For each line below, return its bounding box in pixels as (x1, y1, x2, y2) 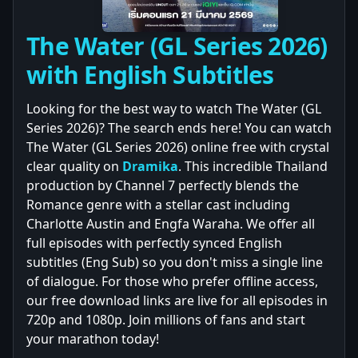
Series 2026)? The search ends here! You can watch (26, 119, 332, 137)
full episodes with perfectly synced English (26, 234, 282, 252)
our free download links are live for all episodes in (26, 292, 328, 309)
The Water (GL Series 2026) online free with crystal (26, 138, 329, 156)
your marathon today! (26, 330, 159, 348)
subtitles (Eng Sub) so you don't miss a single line (26, 253, 323, 271)
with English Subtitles (26, 58, 274, 91)
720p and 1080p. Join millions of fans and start (26, 311, 305, 328)
